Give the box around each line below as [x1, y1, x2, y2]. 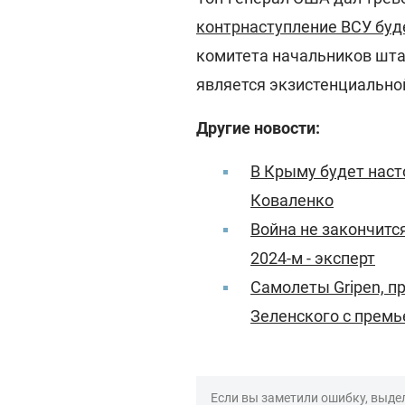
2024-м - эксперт [250, 249, 375, 268]
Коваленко [250, 191, 334, 210]
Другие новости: [196, 118, 320, 137]
